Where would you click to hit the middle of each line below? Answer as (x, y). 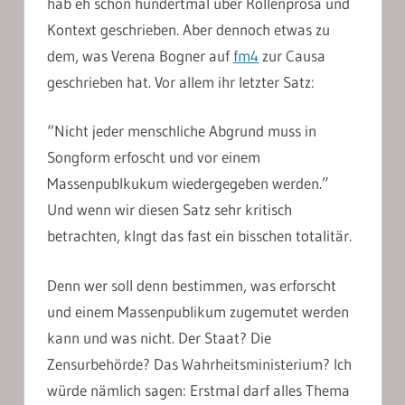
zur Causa (292, 55)
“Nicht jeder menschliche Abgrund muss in (182, 131)
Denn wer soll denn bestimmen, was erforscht (192, 285)
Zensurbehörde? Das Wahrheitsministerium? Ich (199, 363)
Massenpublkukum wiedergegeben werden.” (188, 184)
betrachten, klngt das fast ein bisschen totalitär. (199, 236)
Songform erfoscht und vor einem (154, 157)
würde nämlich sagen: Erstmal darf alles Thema (198, 390)
